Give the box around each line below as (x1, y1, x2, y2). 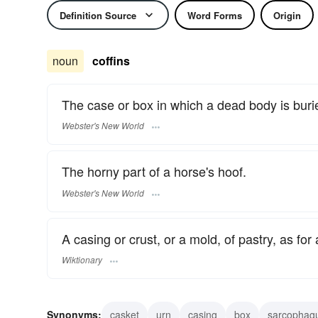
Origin (273, 8, 301, 22)
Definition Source (60, 8, 136, 22)
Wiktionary (62, 253, 102, 265)
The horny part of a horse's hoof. (62, 162, 246, 181)
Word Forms (187, 8, 242, 22)
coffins (92, 53, 130, 69)
